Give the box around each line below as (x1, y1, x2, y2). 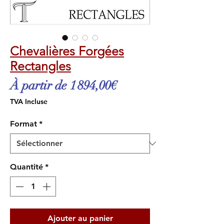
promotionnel (116, 92, 184, 108)
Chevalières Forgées (10, 43, 124, 58)
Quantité (10, 162, 43, 171)
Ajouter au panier (47, 213, 113, 223)
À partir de (10, 77, 70, 93)
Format (10, 119, 37, 128)
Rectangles (10, 58, 71, 73)
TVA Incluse (10, 97, 47, 106)
